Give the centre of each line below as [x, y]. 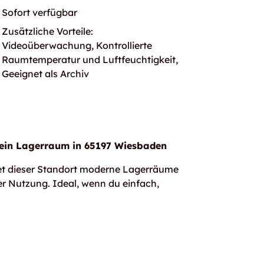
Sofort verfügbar [39, 12]
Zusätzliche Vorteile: [47, 31]
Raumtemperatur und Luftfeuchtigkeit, [90, 60]
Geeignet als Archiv [45, 74]
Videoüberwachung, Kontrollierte [77, 45]
